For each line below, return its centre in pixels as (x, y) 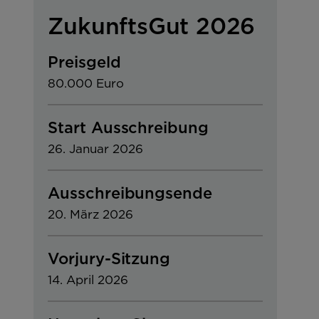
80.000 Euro (86, 83)
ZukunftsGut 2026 (152, 25)
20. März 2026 (91, 214)
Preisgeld (84, 62)
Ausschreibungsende (130, 193)
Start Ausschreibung (128, 127)
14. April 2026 (88, 280)
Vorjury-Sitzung (109, 258)
